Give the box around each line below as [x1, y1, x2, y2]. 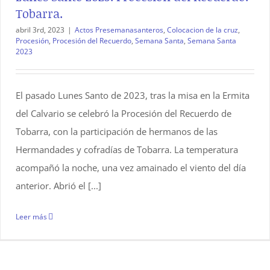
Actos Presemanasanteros [75, 25, 163, 35]
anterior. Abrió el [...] [16, 180, 101, 192]
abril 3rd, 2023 [16, 25, 64, 35]
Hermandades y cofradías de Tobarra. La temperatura [16, 143, 238, 155]
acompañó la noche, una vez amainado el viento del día [16, 162, 246, 174]
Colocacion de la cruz [167, 25, 238, 35]
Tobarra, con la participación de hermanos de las [16, 125, 218, 137]
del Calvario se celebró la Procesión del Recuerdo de [16, 107, 231, 119]
